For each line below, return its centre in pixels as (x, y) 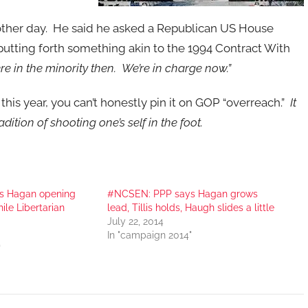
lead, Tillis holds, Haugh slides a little (190, 208)
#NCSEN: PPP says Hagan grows (182, 194)
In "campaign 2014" (149, 235)
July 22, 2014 (135, 221)
